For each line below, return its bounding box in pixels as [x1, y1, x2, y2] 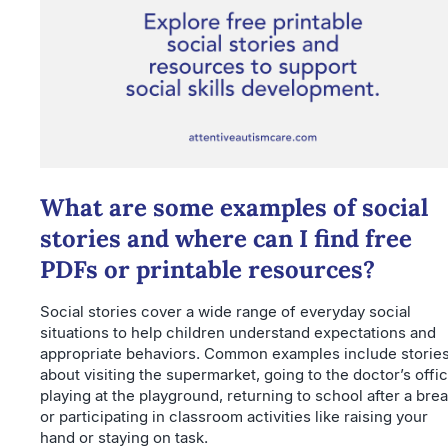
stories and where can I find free [40, 222, 412, 254]
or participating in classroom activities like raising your [40, 406, 428, 426]
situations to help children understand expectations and [40, 322, 436, 342]
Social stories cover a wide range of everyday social [40, 301, 411, 321]
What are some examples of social [40, 191, 428, 223]
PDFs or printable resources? [40, 253, 375, 285]
